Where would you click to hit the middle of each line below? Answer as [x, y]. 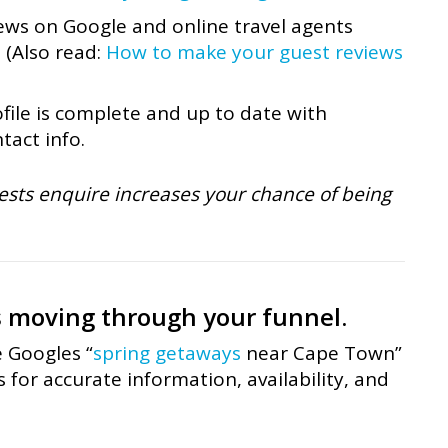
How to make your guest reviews [254, 51]
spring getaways [167, 353]
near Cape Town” [321, 353]
